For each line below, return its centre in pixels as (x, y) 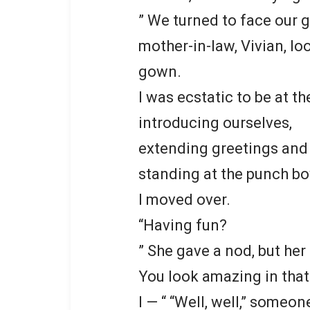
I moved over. (184, 199)
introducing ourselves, (215, 122)
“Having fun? (183, 225)
